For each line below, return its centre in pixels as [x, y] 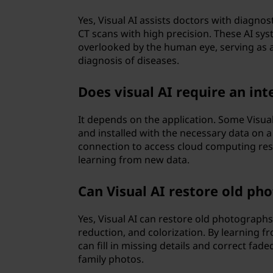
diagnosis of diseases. [129, 60]
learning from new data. [134, 160]
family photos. [111, 259]
